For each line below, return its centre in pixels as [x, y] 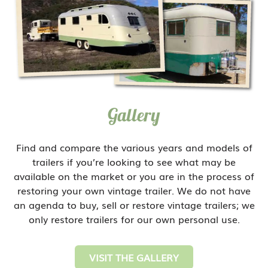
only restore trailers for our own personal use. [134, 219]
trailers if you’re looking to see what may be [134, 162]
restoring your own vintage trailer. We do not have [134, 190]
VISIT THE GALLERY [134, 257]
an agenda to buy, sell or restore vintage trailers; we [134, 205]
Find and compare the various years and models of [134, 147]
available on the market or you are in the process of [134, 176]
